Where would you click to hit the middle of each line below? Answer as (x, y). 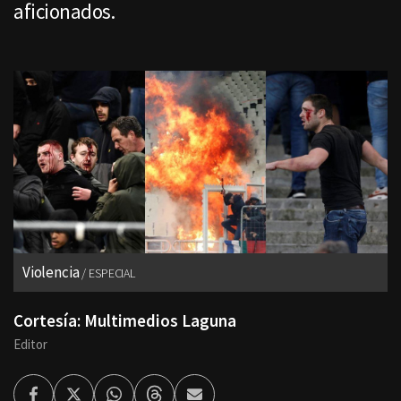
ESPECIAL (112, 273)
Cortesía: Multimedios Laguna (125, 321)
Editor (30, 345)
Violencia (51, 273)
